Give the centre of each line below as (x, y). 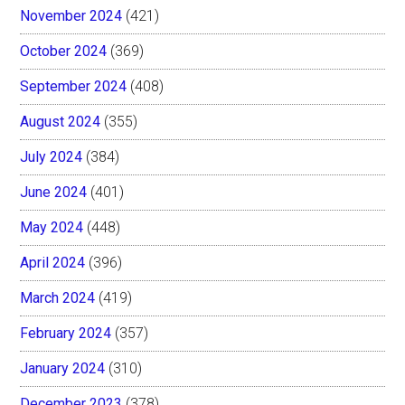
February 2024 (66, 333)
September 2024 (74, 86)
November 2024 (71, 15)
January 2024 (63, 368)
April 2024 (53, 262)
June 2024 (54, 192)
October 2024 (64, 51)
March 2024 (58, 297)
